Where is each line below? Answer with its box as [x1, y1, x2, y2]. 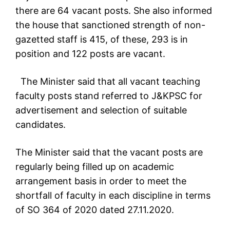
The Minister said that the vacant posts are [15, 147, 203, 158]
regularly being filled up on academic [15, 161, 174, 172]
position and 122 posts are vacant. [15, 48, 165, 60]
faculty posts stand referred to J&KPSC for [15, 90, 202, 102]
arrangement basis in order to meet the [15, 176, 186, 187]
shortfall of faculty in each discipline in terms [15, 190, 210, 201]
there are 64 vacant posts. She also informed [15, 5, 212, 16]
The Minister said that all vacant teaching [15, 76, 200, 87]
